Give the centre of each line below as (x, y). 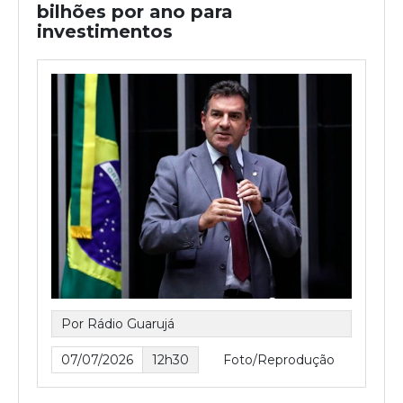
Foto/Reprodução (279, 359)
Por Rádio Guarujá (118, 323)
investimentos (105, 31)
